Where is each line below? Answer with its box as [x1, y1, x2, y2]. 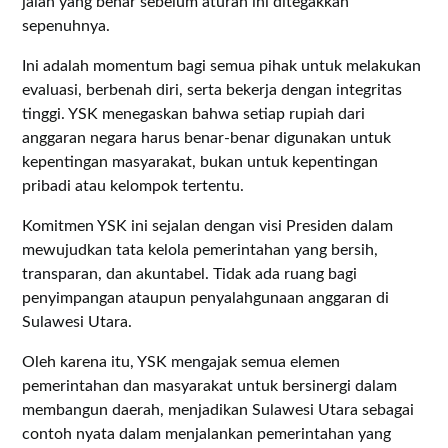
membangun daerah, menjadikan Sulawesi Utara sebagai [22, 401, 415, 418]
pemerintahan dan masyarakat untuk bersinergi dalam [22, 377, 398, 394]
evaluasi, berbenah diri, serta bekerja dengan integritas [22, 81, 403, 98]
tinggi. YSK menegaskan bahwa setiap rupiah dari [22, 105, 366, 122]
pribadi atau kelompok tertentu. [22, 177, 245, 194]
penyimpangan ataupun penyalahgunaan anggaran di [22, 289, 390, 306]
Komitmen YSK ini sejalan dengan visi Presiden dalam [22, 217, 394, 234]
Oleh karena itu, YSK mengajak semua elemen [22, 353, 341, 370]
